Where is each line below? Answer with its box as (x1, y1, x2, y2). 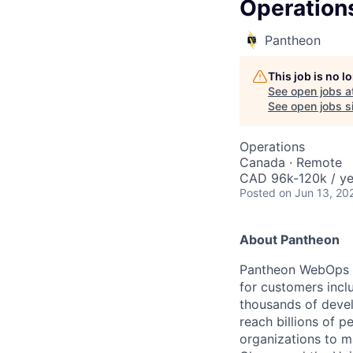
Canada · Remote (240, 154, 342, 170)
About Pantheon (240, 232, 340, 247)
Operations (240, 139, 305, 154)
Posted (240, 186, 276, 199)
